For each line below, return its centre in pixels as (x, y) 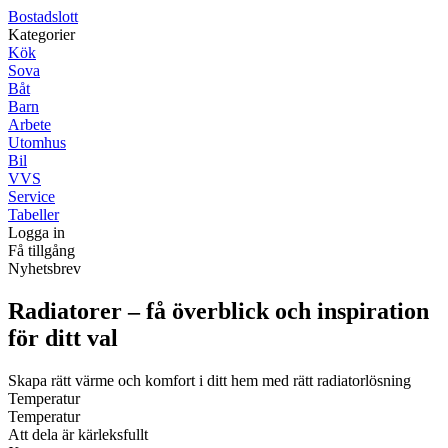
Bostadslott (43, 16)
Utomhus (37, 142)
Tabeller (33, 214)
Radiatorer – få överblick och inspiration (218, 310)
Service (31, 196)
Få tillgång (41, 250)
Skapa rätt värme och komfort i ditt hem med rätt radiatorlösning (209, 380)
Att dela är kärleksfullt (78, 434)
